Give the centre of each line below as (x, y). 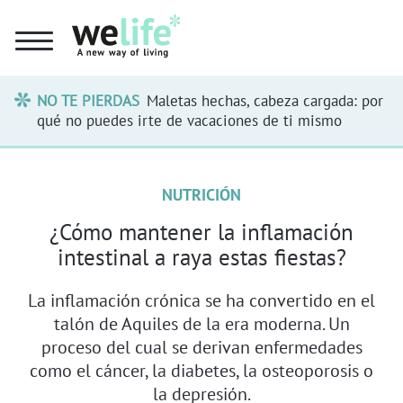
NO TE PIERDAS (89, 100)
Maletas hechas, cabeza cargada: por (264, 100)
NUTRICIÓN (201, 194)
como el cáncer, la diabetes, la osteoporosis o (201, 370)
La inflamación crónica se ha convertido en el (201, 300)
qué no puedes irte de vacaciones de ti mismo (190, 120)
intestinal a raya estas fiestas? (201, 257)
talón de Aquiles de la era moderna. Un (201, 323)
